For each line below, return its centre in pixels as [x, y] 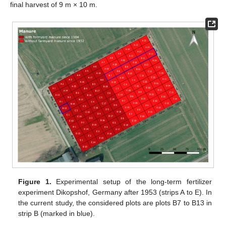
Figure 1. [35, 181]
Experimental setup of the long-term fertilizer [131, 181]
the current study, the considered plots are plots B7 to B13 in [115, 203]
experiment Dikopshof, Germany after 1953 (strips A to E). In [115, 192]
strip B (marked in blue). [57, 213]
